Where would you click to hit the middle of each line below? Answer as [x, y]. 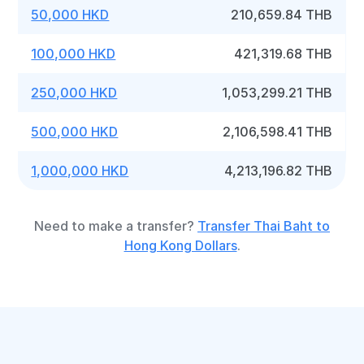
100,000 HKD [74, 54]
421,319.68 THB [284, 54]
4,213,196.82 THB [279, 171]
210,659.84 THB [282, 15]
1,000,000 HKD [80, 171]
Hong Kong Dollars [180, 245]
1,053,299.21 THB [277, 93]
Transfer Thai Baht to [264, 226]
